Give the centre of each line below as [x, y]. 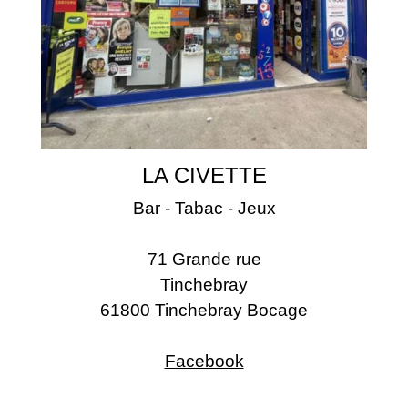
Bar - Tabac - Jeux [204, 208]
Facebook [204, 361]
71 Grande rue [204, 259]
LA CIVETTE [204, 175]
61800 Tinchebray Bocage [204, 310]
